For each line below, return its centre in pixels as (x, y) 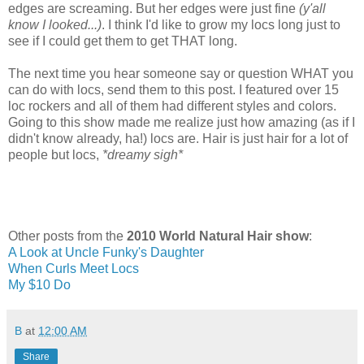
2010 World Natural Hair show (218, 236)
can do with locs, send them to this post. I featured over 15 (173, 89)
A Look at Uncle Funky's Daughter (106, 252)
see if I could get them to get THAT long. (123, 41)
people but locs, (55, 154)
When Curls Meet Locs (75, 268)
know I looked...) (55, 24)
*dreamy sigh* (143, 154)
